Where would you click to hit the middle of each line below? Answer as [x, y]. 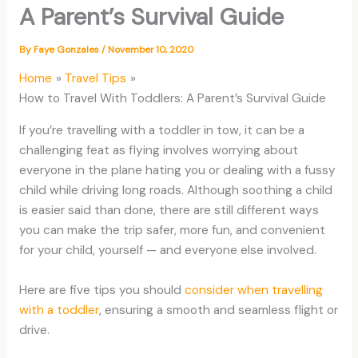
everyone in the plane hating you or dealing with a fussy [177, 170]
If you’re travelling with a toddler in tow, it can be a [161, 130]
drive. [34, 330]
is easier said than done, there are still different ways [169, 210]
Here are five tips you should [101, 290]
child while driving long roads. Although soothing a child [175, 190]
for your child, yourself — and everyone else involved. [167, 250]
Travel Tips [96, 78]
